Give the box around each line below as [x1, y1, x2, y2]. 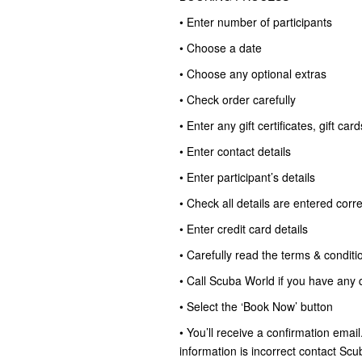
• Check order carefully [179, 91, 296, 107]
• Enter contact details [179, 143, 291, 159]
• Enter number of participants [179, 14, 332, 30]
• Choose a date [179, 40, 262, 56]
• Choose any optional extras [179, 65, 326, 82]
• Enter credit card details [179, 221, 308, 237]
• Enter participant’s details [179, 169, 315, 185]
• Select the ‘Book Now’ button [179, 298, 333, 314]
